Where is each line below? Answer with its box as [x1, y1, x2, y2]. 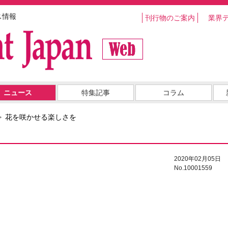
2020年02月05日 [174, 155, 221, 163]
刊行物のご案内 [145, 14, 195, 22]
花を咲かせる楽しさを [5, 113, 77, 122]
